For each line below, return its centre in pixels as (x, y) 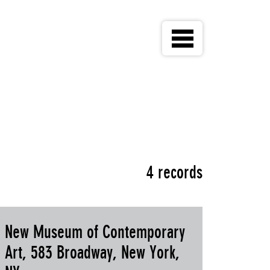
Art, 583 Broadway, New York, (92, 253)
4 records (174, 172)
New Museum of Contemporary (95, 232)
